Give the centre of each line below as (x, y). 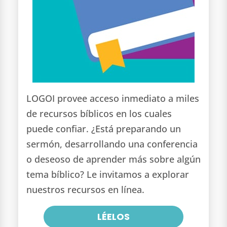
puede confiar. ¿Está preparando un (103, 129)
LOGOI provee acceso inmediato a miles (112, 99)
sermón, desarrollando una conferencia (112, 144)
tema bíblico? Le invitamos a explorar (107, 175)
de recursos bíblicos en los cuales (99, 114)
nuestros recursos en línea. (85, 190)
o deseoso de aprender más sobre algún (113, 159)
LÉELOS (113, 216)
